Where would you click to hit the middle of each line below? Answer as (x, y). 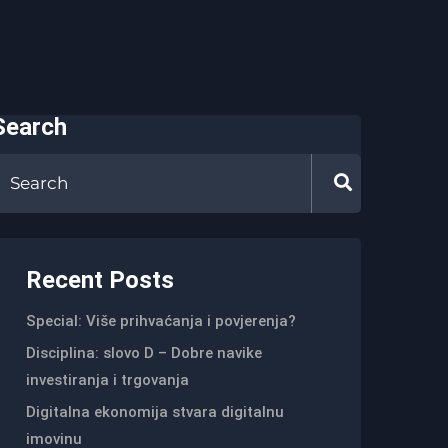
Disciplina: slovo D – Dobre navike (144, 353)
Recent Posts (100, 280)
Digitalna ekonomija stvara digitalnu (155, 412)
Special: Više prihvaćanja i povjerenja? (161, 321)
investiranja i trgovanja (107, 380)
